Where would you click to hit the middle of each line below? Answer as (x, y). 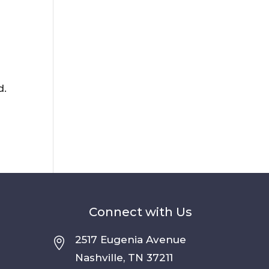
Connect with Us (140, 212)
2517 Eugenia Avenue (130, 240)
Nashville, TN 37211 (124, 258)
